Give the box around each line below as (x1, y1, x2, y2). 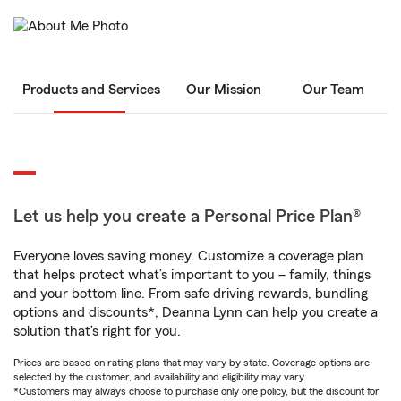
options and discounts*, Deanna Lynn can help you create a (13, 305, 378, 320)
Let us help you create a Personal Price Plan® (13, 208, 361, 226)
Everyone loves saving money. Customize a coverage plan (13, 249, 363, 264)
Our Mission (186, 82, 261, 98)
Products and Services (22, 82, 160, 98)
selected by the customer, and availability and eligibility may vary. (13, 371, 306, 383)
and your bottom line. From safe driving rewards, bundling (13, 286, 368, 302)
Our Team (302, 82, 364, 98)
